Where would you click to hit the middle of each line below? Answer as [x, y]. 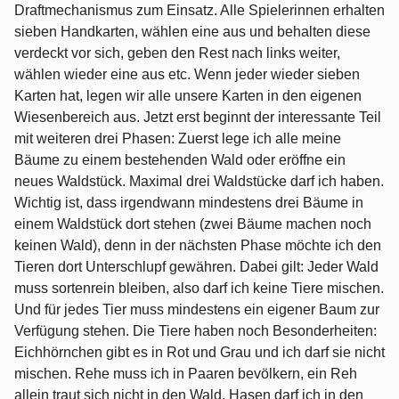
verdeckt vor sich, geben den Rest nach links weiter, [177, 53]
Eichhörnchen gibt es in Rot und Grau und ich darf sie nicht [199, 353]
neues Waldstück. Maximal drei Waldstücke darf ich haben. [199, 182]
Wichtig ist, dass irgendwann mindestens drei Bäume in [189, 203]
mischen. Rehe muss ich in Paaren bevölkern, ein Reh [186, 374]
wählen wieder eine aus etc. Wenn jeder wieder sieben [187, 75]
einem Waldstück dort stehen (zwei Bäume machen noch [193, 224]
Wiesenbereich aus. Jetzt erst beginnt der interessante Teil [198, 118]
